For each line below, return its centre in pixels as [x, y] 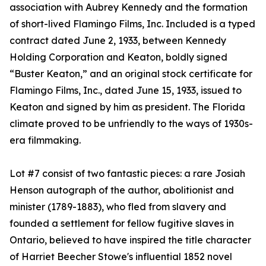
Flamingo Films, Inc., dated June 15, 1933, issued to [126, 91]
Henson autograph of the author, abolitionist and [122, 190]
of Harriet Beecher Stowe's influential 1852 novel [121, 257]
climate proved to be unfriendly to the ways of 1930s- [131, 124]
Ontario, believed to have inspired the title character [130, 240]
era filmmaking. [45, 140]
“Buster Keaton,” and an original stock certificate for [131, 74]
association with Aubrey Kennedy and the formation [129, 7]
